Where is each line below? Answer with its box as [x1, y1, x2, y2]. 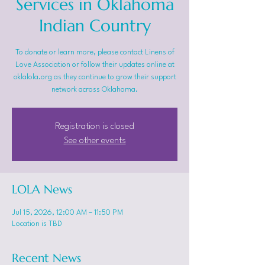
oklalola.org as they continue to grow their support [13, 73, 176, 81]
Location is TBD [12, 220, 62, 228]
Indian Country [38, 15, 151, 36]
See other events [63, 137, 126, 146]
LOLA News [12, 182, 72, 197]
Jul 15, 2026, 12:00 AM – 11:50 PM [12, 209, 123, 216]
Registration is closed [55, 122, 134, 131]
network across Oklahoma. [51, 86, 138, 93]
